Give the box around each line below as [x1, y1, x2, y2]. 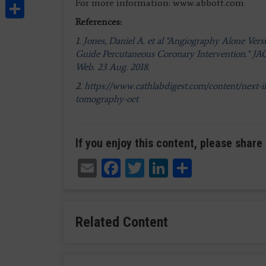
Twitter [144, 154, 202, 177]
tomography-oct [75, 93, 138, 104]
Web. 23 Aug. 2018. [75, 61, 150, 72]
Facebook [121, 154, 197, 177]
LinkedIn [168, 154, 242, 177]
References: [75, 16, 122, 27]
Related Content [75, 213, 168, 230]
